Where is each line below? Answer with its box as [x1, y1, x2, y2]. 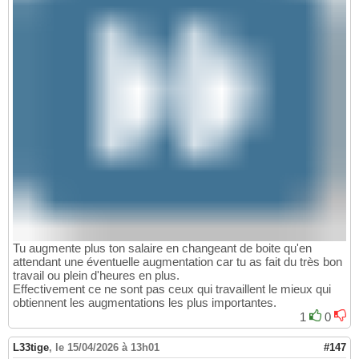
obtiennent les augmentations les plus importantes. [13, 295, 276, 309]
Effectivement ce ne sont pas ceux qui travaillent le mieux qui [13, 281, 331, 296]
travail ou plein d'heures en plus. [13, 268, 179, 282]
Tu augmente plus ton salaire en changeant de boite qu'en [13, 240, 312, 255]
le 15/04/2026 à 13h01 [55, 341, 159, 353]
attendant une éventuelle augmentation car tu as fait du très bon [13, 254, 342, 268]
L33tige [13, 341, 49, 353]
